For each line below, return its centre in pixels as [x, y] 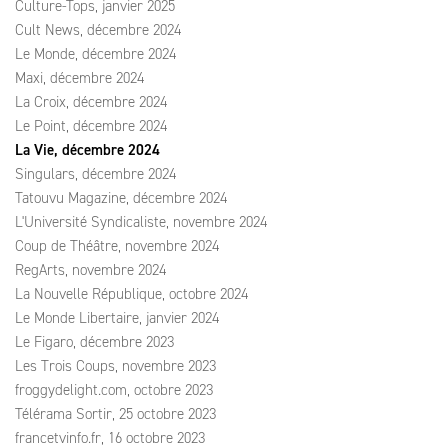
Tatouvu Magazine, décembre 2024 [121, 198]
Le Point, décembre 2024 [91, 126]
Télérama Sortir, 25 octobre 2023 [115, 414]
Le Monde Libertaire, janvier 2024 [117, 318]
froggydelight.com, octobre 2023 [114, 390]
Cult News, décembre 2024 [98, 30]
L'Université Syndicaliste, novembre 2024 [141, 222]
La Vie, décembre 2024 [87, 150]
